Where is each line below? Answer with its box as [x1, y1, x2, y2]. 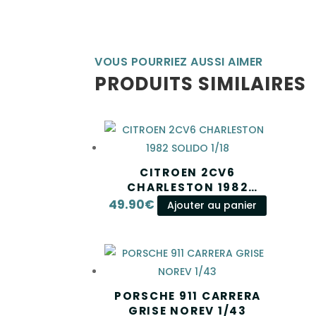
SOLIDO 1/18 [147, 195, 228, 210]
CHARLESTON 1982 [127, 180, 248, 195]
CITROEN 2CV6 [139, 165, 236, 181]
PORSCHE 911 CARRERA [114, 288, 262, 304]
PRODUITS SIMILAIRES [95, 71, 307, 97]
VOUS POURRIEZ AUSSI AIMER [95, 53, 263, 70]
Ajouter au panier [166, 198, 257, 213]
